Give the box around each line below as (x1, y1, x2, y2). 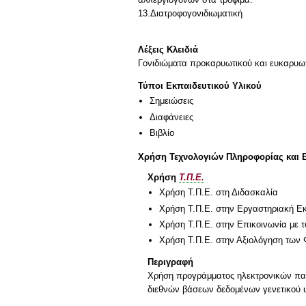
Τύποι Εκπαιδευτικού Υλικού (138, 81, 262, 92)
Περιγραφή (148, 257, 193, 268)
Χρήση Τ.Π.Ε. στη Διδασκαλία (159, 187, 278, 198)
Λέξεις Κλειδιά (138, 44, 198, 55)
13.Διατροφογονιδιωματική (138, 8, 242, 18)
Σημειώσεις (150, 96, 193, 107)
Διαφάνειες (150, 111, 193, 122)
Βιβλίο (150, 128, 174, 139)
